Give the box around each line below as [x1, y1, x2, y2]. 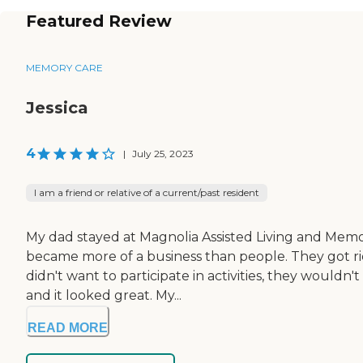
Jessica [26, 97, 88, 117]
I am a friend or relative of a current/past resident [34, 186, 259, 199]
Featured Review [26, 11, 172, 32]
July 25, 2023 [132, 147, 194, 160]
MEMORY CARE [26, 61, 103, 74]
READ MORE [28, 320, 108, 335]
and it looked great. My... [26, 287, 181, 303]
